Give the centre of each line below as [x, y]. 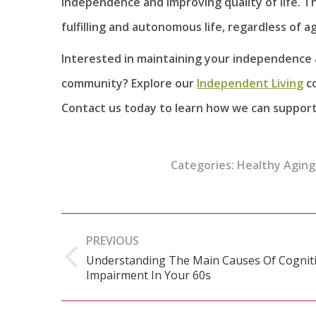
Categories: [204, 165]
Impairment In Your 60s [148, 275]
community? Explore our [129, 83]
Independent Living [250, 83]
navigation [116, 253]
